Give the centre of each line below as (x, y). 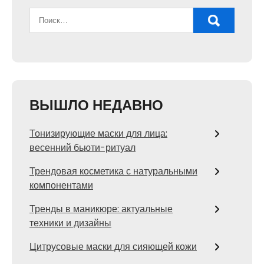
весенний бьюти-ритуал (82, 148)
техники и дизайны (70, 223)
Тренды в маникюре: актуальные (101, 209)
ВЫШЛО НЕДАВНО (96, 105)
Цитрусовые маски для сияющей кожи (113, 247)
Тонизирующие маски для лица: (98, 134)
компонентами (61, 186)
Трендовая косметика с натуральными (113, 171)
